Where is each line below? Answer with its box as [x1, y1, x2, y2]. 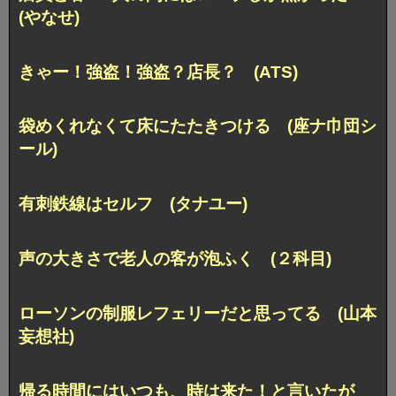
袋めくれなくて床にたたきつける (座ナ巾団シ [19, 117, 377, 136]
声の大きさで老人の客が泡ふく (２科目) [19, 249, 331, 269]
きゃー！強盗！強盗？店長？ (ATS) [19, 62, 298, 81]
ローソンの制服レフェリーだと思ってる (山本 [19, 304, 377, 324]
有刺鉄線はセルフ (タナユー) [19, 194, 247, 214]
